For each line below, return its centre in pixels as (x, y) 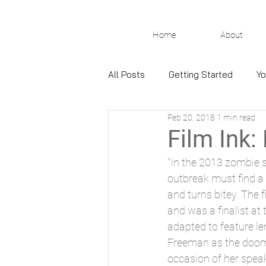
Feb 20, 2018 (191, 117)
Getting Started (201, 74)
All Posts (126, 74)
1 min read (236, 117)
